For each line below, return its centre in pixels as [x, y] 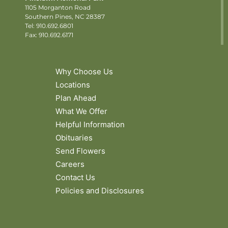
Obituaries [74, 138]
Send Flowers [80, 151]
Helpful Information [90, 125]
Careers [70, 164]
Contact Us [75, 178]
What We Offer [81, 111]
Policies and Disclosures [100, 191]
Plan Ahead [76, 98]
